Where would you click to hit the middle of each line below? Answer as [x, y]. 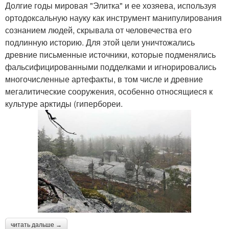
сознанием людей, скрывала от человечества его [98, 30]
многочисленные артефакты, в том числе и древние [104, 79]
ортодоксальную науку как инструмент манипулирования [113, 18]
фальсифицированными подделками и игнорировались [111, 67]
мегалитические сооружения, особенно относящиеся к [109, 91]
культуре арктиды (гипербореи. [64, 104]
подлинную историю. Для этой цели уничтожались [100, 42]
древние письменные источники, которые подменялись [110, 55]
